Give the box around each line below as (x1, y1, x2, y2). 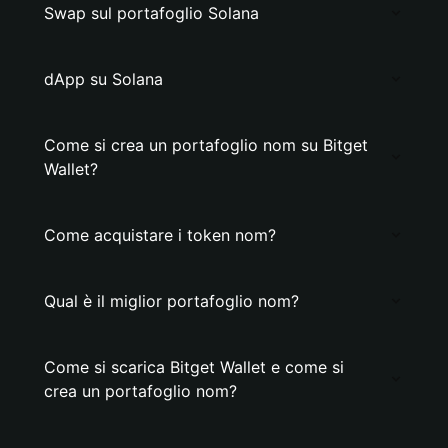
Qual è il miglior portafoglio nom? (44, 291, 299, 311)
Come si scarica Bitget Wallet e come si (44, 357, 344, 377)
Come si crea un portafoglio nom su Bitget (44, 135, 368, 155)
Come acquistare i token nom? (44, 225, 276, 245)
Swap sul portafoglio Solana (44, 3, 259, 23)
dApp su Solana (44, 69, 163, 89)
